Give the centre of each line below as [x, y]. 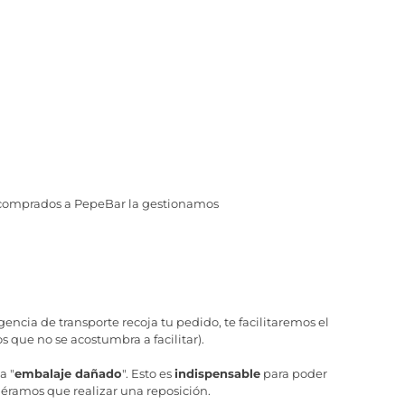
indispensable [217, 374]
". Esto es [148, 374]
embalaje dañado [68, 374]
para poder [293, 374]
